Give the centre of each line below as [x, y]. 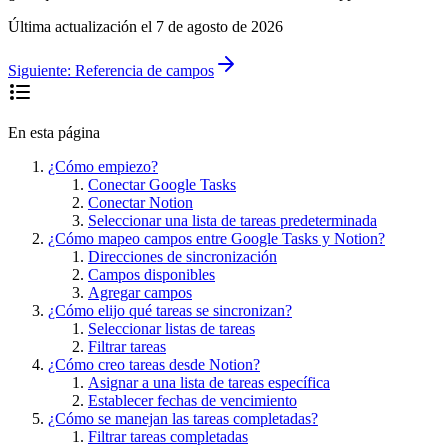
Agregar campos [140, 292]
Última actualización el [80, 26]
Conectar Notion [140, 202]
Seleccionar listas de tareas [171, 328]
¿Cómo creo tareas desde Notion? [154, 364]
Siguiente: [39, 70]
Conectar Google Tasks [162, 184]
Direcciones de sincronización [182, 256]
